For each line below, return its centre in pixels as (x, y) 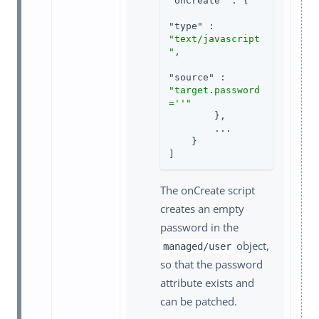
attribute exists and (207, 283)
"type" (186, 26)
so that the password (211, 265)
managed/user (197, 247)
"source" (192, 78)
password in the (199, 228)
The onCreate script (208, 190)
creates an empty (202, 209)
